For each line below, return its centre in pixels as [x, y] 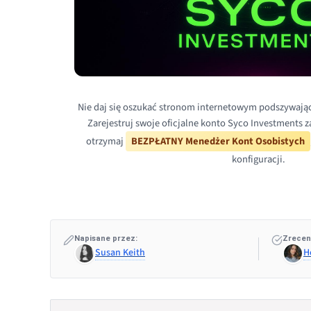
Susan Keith [120, 252]
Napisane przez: [106, 238]
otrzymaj [106, 141]
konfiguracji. [258, 159]
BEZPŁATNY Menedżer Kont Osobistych [218, 141]
